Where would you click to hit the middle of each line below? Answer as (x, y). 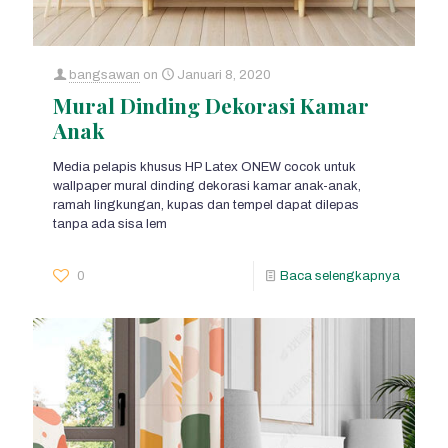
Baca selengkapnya (340, 275)
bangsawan (104, 74)
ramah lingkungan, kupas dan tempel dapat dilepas (206, 204)
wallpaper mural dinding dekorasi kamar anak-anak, (207, 185)
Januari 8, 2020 (224, 74)
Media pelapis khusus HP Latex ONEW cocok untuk (204, 166)
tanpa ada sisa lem (110, 223)
